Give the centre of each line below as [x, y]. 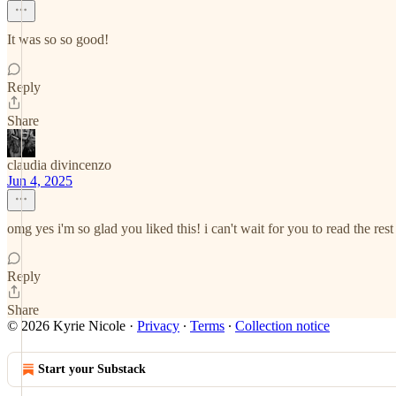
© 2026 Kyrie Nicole [66, 326]
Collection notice [282, 326]
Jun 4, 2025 [40, 181]
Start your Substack [92, 369]
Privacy [158, 326]
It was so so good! [58, 39]
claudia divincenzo [59, 165]
